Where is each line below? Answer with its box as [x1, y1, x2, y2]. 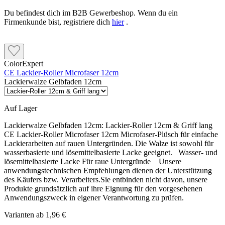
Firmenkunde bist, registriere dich [4, 18, 112, 27]
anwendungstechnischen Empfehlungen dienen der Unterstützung [4, 166, 212, 175]
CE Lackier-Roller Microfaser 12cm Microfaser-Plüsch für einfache [4, 130, 218, 139]
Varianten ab [4, 210, 44, 219]
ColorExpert [4, 59, 43, 68]
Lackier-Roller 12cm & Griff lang [105, 121, 212, 130]
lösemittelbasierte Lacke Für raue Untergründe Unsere [4, 157, 181, 166]
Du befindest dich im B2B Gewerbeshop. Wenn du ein [4, 9, 178, 18]
